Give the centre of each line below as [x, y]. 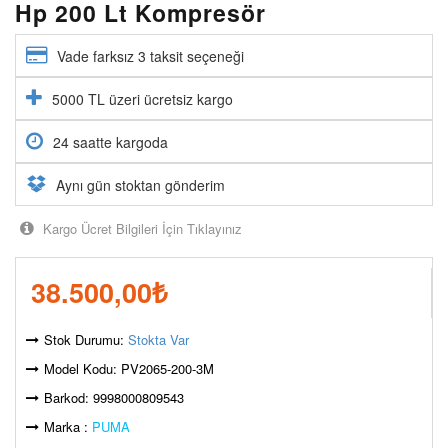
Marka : [68, 426]
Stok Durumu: [86, 339]
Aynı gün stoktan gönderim [140, 184]
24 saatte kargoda [110, 141]
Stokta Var [158, 339]
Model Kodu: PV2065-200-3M [129, 368]
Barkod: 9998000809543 [114, 397]
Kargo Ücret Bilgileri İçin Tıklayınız [140, 228]
